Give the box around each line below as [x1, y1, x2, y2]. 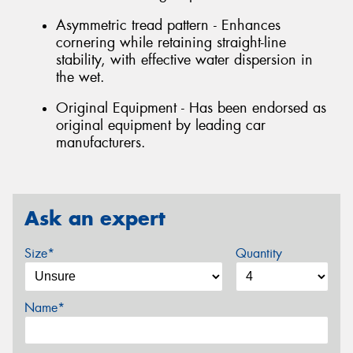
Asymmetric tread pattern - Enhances [56, 15, 281, 35]
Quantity [235, 244, 282, 262]
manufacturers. [56, 133, 146, 153]
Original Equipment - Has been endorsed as [56, 98, 326, 118]
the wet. [56, 67, 105, 87]
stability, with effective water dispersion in [56, 50, 313, 69]
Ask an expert [24, 206, 165, 231]
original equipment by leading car [56, 116, 266, 136]
